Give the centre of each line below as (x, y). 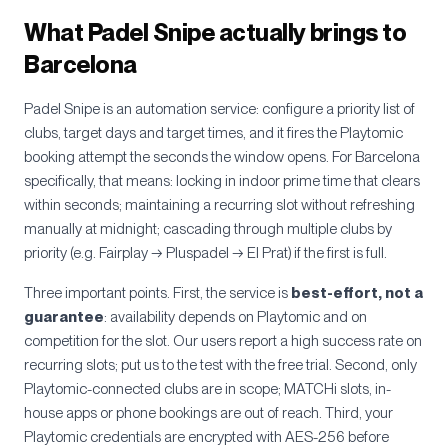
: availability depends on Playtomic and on (235, 317)
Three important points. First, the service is (156, 293)
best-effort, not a (357, 293)
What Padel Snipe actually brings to (215, 32)
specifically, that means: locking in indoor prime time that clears (222, 181)
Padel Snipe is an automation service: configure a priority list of (219, 109)
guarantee (64, 317)
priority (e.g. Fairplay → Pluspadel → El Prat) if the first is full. (205, 253)
